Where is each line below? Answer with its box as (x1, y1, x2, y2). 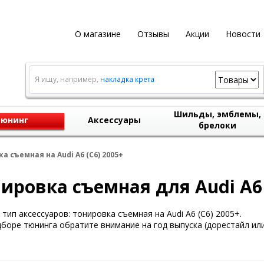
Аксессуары (88, 114, 141, 126)
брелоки (199, 120, 236, 131)
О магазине (74, 28, 121, 39)
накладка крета (100, 74, 154, 84)
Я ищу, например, (34, 74, 100, 84)
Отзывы (137, 28, 169, 39)
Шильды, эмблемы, (174, 108, 261, 120)
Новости (225, 28, 260, 39)
